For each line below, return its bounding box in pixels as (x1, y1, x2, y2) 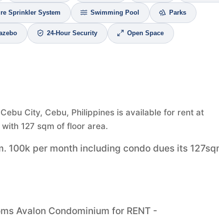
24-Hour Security (47, 29, 97, 37)
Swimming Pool (90, 9, 139, 16)
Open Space (127, 29, 164, 37)
